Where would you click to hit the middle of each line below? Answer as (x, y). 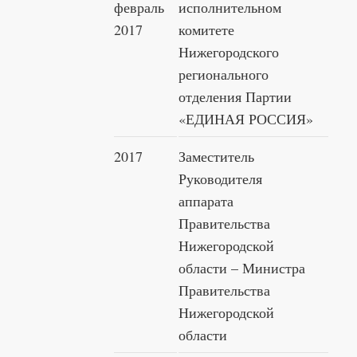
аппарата (206, 200)
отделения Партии (235, 96)
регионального (224, 74)
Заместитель (216, 156)
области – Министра (242, 267)
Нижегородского (229, 51)
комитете (206, 29)
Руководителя (220, 178)
